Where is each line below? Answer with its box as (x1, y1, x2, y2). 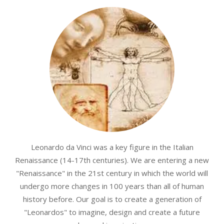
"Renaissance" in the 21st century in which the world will (16, 167, 208, 178)
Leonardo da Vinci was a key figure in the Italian (30, 141, 193, 152)
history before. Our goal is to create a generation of (22, 193, 201, 204)
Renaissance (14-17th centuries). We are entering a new (15, 154, 209, 165)
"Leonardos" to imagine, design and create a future (24, 206, 200, 217)
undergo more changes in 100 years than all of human (20, 180, 204, 191)
